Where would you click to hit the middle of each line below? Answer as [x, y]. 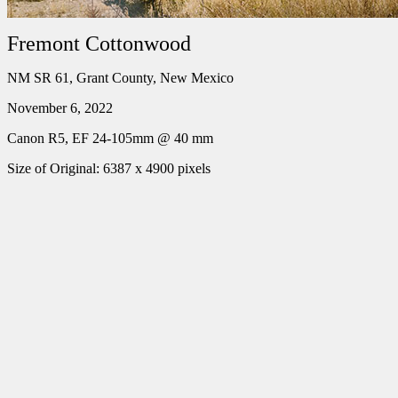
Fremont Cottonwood [99, 44]
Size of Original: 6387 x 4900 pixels [109, 168]
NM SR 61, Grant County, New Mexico [120, 78]
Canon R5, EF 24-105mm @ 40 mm [110, 138]
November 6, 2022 [60, 108]
